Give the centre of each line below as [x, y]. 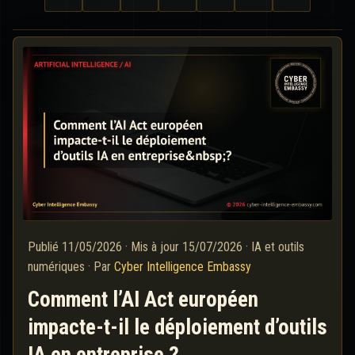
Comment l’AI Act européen [143, 300]
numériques [56, 267]
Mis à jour [157, 247]
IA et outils [278, 247]
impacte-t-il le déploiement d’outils [177, 328]
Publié [45, 247]
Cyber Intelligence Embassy [183, 267]
